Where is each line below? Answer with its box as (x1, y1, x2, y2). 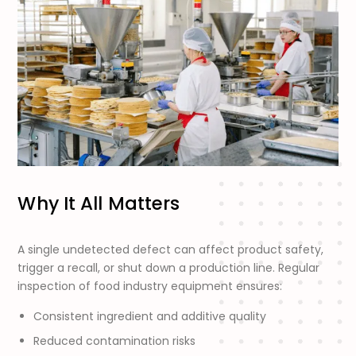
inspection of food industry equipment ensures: (17, 278, 283, 295)
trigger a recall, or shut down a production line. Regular (17, 260, 320, 277)
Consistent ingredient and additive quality (33, 308, 267, 325)
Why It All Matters (17, 191, 180, 217)
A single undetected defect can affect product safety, (17, 242, 324, 258)
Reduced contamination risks (33, 333, 196, 350)
